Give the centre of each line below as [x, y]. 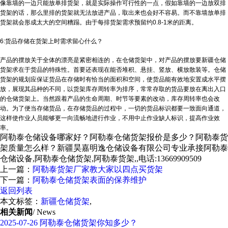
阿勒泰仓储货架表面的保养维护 [90, 180]
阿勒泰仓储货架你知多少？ [88, 223]
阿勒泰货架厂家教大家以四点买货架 [98, 169]
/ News [44, 212]
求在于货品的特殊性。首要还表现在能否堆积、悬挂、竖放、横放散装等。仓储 [119, 70]
